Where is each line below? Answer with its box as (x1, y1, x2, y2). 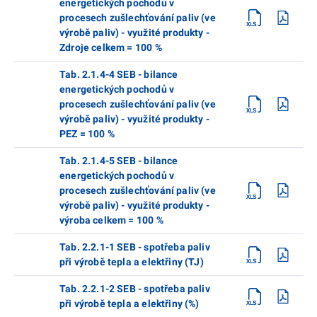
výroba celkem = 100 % (59, 214, 163, 226)
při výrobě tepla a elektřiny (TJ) (59, 255, 204, 267)
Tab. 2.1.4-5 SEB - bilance (59, 154, 178, 166)
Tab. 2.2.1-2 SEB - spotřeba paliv (59, 282, 210, 294)
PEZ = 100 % (59, 127, 115, 139)
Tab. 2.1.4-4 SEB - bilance (59, 68, 178, 80)
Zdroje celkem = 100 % (59, 41, 162, 53)
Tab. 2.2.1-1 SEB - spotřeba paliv (59, 241, 210, 253)
